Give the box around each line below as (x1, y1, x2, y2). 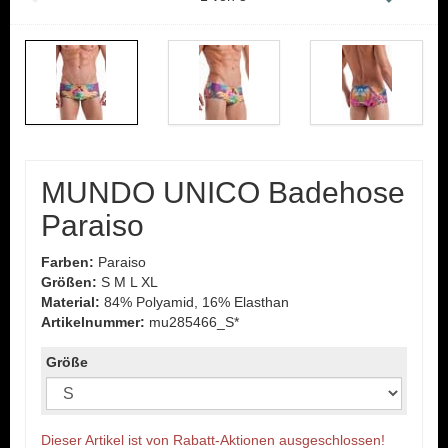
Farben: (41, 254, 94, 270)
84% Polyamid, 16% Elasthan (100, 294, 289, 310)
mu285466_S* (145, 314, 239, 330)
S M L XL (97, 274, 158, 290)
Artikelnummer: (41, 314, 145, 330)
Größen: (41, 274, 97, 290)
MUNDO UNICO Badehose (41, 176, 405, 209)
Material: (41, 294, 100, 310)
